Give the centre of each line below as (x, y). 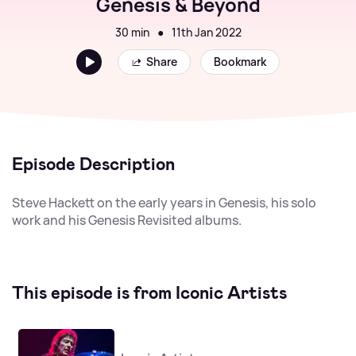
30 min (132, 32)
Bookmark (240, 62)
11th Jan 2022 (206, 32)
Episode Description (93, 164)
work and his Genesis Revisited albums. (127, 220)
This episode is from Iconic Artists (149, 293)
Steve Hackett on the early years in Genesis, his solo (164, 203)
